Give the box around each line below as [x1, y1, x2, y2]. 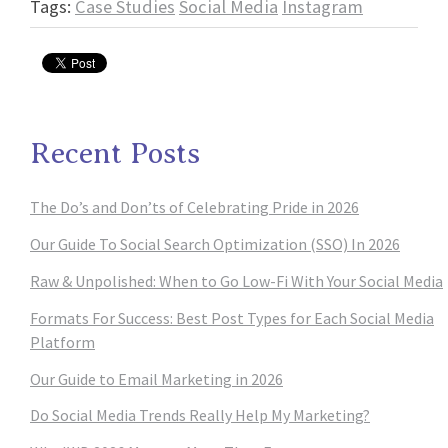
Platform [30, 331, 95, 352]
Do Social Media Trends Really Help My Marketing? [30, 405, 370, 426]
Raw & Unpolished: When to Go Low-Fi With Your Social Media [30, 270, 443, 291]
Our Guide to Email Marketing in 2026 [30, 368, 283, 389]
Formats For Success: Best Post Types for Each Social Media [30, 307, 434, 328]
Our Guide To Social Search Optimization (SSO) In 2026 [30, 234, 400, 255]
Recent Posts [30, 136, 200, 170]
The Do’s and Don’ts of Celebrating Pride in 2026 [30, 197, 359, 218]
